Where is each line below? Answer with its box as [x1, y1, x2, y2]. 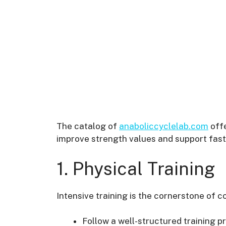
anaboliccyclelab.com [119, 121, 208, 132]
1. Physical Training [56, 158, 215, 179]
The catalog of [56, 121, 119, 132]
